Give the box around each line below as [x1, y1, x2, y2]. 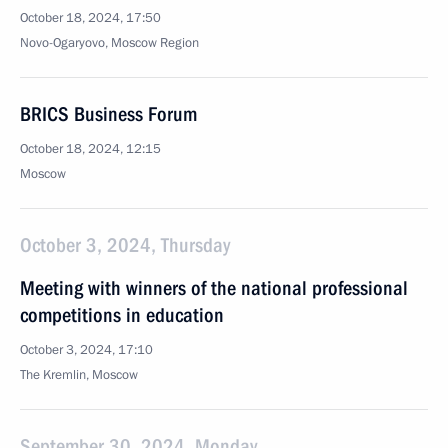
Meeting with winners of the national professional [20, 276, 408, 300]
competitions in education [20, 303, 224, 327]
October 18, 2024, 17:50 [20, 9, 161, 27]
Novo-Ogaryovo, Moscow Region [20, 34, 199, 52]
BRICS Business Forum [20, 102, 197, 126]
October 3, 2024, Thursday [20, 233, 230, 257]
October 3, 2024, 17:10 [20, 341, 153, 359]
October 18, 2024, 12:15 [20, 140, 161, 158]
